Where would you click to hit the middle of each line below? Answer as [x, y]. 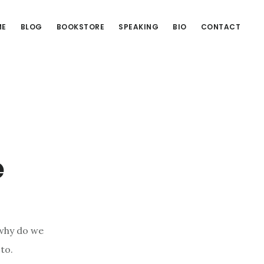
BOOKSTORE [80, 27]
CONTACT [220, 27]
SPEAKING [138, 27]
